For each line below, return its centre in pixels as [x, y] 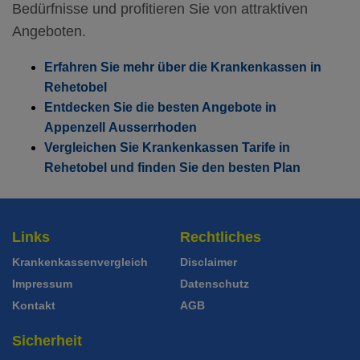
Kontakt [34, 305]
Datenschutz [215, 284]
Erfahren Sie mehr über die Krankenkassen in [183, 67]
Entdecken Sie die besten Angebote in [160, 107]
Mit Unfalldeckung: [117, 19]
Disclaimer [209, 262]
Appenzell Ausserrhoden [121, 127]
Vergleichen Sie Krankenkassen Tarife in [167, 147]
